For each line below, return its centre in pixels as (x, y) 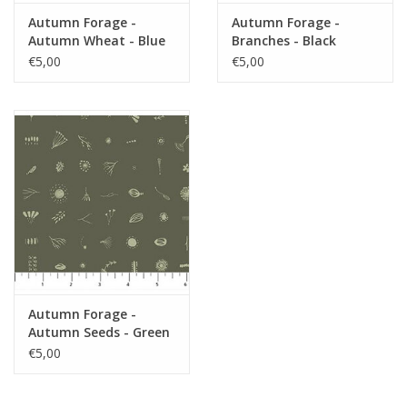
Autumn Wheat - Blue (97, 41)
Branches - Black (284, 41)
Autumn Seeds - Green (99, 333)
